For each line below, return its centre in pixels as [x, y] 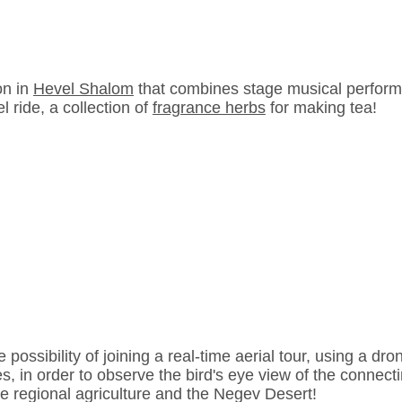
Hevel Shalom [83, 89]
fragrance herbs [209, 108]
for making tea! [321, 108]
